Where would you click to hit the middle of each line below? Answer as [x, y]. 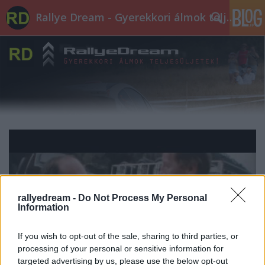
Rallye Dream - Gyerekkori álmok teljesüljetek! [231, 17]
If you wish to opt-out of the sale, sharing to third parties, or [128, 236]
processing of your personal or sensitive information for [121, 248]
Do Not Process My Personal [143, 198]
